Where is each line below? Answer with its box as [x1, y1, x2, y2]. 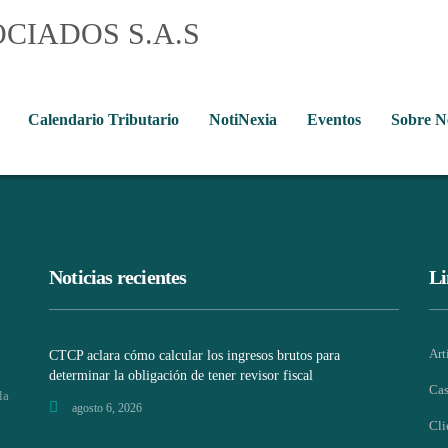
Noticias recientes [49, 266, 187, 289]
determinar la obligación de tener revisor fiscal [49, 368, 313, 384]
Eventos [307, 111, 361, 129]
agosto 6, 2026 [72, 401, 142, 416]
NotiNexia [209, 111, 277, 129]
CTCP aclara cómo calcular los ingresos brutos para [49, 348, 340, 364]
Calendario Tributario [28, 111, 179, 129]
